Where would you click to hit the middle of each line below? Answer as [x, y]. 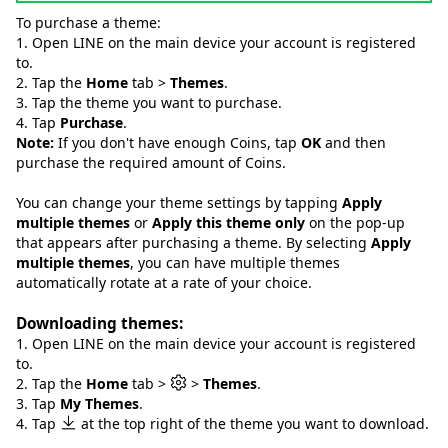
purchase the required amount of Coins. [151, 162]
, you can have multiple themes [235, 262]
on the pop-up [355, 222]
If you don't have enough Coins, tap [177, 142]
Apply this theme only [228, 222]
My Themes [99, 403]
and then [353, 142]
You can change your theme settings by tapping [179, 202]
